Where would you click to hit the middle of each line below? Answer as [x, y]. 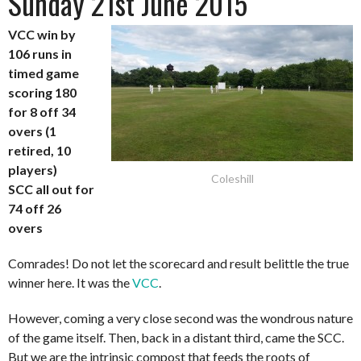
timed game [44, 73]
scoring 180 [42, 93]
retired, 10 [39, 151]
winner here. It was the [70, 283]
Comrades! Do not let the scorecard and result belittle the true [178, 263]
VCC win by [42, 35]
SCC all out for [51, 189]
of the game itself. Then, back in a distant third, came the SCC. [176, 338]
